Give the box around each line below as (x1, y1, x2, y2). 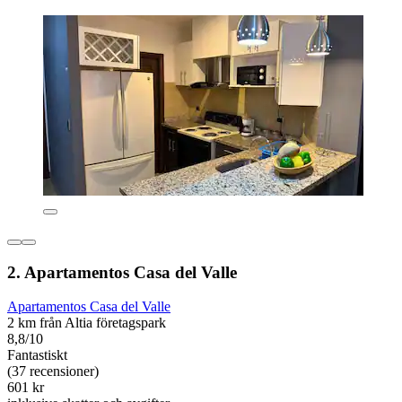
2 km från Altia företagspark (7, 315, 166, 331)
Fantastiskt (7, 347, 67, 363)
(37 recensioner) (7, 363, 99, 380)
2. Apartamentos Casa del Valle (7, 262, 237, 282)
